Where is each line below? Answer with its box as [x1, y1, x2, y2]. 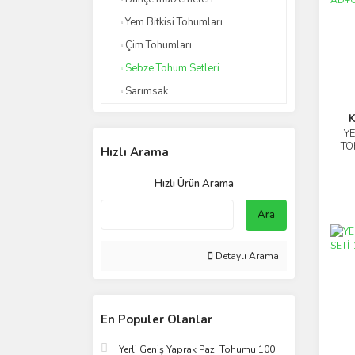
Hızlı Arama [101, 144, 169, 160]
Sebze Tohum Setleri [125, 61, 219, 75]
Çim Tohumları [125, 38, 192, 52]
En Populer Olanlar [101, 311, 212, 327]
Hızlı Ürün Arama [154, 177, 234, 191]
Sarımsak [125, 84, 168, 98]
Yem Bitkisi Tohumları [125, 15, 223, 29]
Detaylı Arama [213, 250, 279, 262]
